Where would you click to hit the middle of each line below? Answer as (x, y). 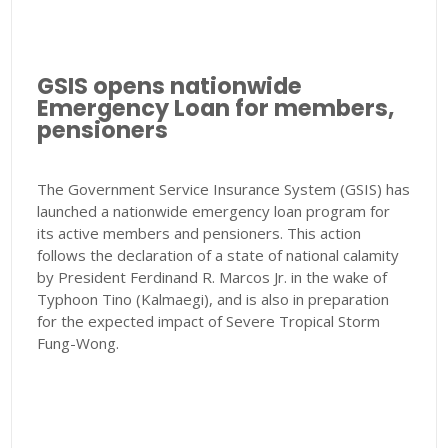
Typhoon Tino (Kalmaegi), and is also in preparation (213, 299)
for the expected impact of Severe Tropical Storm (209, 321)
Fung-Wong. (78, 343)
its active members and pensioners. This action (199, 233)
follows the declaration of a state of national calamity (218, 255)
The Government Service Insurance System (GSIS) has (224, 189)
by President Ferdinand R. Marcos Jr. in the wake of (212, 277)
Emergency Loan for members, (216, 108)
